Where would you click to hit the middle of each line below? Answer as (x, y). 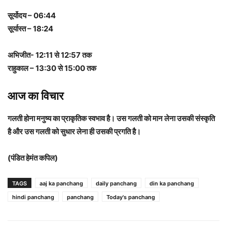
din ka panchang (172, 184)
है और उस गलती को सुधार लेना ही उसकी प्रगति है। (74, 132)
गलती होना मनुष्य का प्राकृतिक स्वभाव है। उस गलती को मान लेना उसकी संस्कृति (111, 119)
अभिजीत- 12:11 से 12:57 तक (50, 55)
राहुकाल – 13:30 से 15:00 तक (52, 68)
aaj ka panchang (61, 184)
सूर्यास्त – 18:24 (30, 29)
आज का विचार (36, 96)
